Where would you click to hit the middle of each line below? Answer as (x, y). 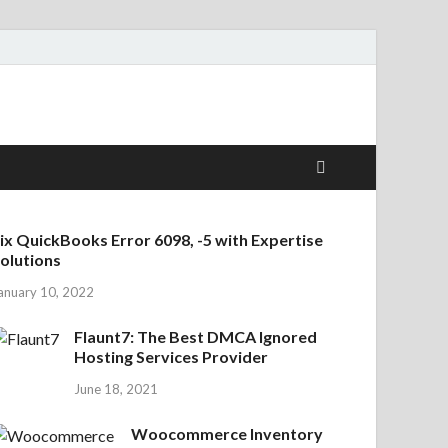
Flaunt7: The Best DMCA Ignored (196, 336)
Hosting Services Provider (171, 356)
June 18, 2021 (116, 388)
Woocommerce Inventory (227, 433)
